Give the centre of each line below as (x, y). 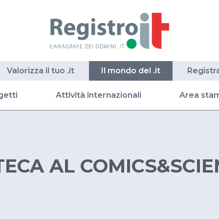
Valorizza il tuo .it (41, 71)
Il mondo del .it (131, 71)
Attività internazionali (99, 95)
